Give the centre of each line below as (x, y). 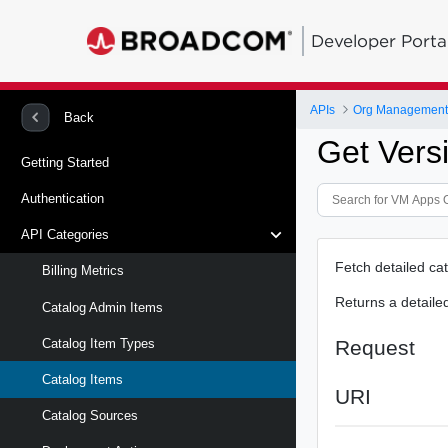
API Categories (65, 235)
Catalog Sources (90, 416)
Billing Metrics (83, 271)
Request (375, 347)
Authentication (62, 198)
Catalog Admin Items (102, 307)
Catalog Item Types (98, 343)
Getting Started (65, 162)
